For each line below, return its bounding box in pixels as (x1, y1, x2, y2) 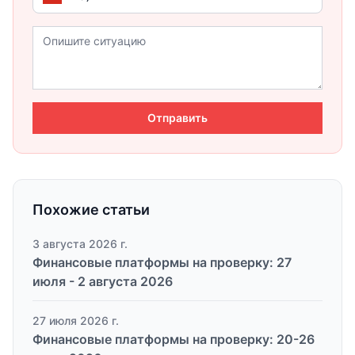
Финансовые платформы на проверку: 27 (32, 254, 292, 270)
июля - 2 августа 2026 (32, 273, 173, 289)
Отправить (147, 110, 208, 124)
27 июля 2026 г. (32, 313, 119, 327)
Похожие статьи (32, 200, 150, 218)
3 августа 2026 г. (32, 236, 128, 250)
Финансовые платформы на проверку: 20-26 (32, 330, 315, 347)
